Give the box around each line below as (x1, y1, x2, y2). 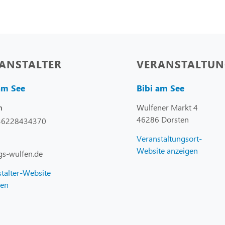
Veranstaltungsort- (137, 133, 202, 144)
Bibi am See (137, 82, 184, 94)
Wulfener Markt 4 (137, 101, 198, 113)
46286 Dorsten (137, 114, 189, 125)
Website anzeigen (137, 145, 198, 156)
